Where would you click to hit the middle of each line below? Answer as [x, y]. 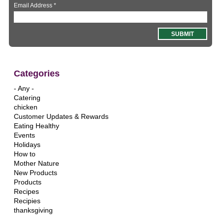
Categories [37, 73]
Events [24, 135]
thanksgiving [33, 210]
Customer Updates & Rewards [61, 116]
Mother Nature [36, 163]
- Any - [24, 88]
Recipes [26, 191]
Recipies [27, 201]
